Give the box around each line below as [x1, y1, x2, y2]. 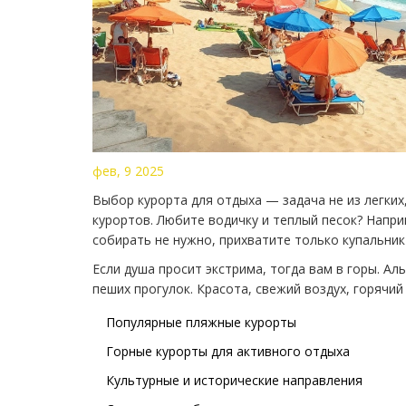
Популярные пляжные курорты [106, 313, 296, 331]
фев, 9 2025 [92, 161, 164, 179]
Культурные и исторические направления [106, 371, 362, 389]
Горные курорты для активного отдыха [106, 342, 350, 360]
